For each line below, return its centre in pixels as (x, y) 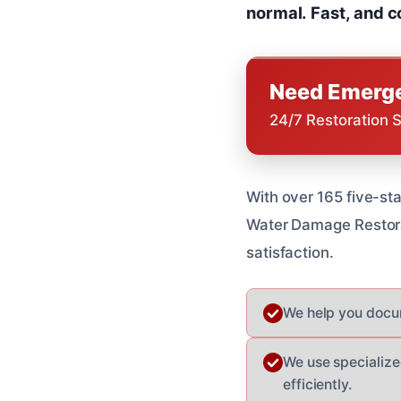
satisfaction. (290, 252)
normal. (277, 12)
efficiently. (317, 384)
